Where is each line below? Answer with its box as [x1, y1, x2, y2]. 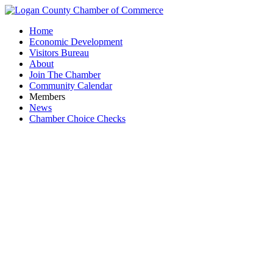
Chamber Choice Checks [29, 113, 126, 124]
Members [29, 91, 65, 102]
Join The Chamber [29, 69, 101, 80]
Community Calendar [29, 80, 112, 91]
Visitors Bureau [29, 48, 89, 58]
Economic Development [29, 37, 122, 47]
